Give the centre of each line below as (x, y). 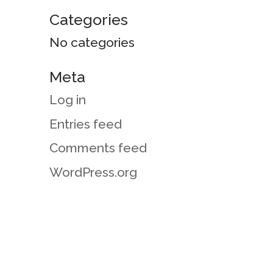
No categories (92, 42)
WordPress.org (93, 172)
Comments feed (98, 148)
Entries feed (85, 124)
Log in (67, 100)
